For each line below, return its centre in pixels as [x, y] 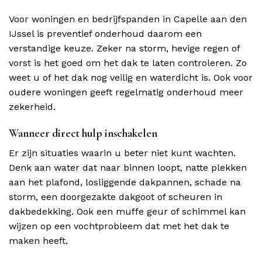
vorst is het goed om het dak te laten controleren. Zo [128, 63]
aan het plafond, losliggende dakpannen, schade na [125, 182]
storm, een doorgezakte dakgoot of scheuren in [116, 197]
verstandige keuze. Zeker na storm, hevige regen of [124, 48]
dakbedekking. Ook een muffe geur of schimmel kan [127, 212]
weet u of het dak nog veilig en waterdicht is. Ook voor [131, 77]
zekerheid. [32, 106]
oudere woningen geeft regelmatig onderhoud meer [126, 92]
